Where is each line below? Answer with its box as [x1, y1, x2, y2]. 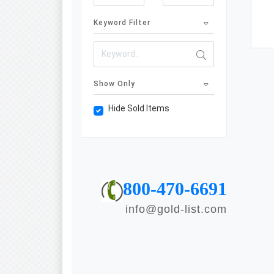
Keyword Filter [94, 18, 150, 27]
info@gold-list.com [125, 202, 227, 215]
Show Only [94, 79, 135, 88]
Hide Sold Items [108, 103, 169, 113]
